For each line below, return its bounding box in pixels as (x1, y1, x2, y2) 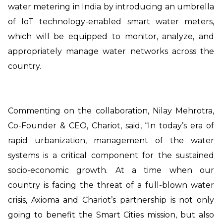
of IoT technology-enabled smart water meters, (8, 16, 214, 26)
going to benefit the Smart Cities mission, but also (8, 210, 214, 220)
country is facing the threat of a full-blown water (8, 180, 214, 190)
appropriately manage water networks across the (8, 46, 214, 56)
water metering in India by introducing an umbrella (8, 1, 214, 11)
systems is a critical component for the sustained (8, 150, 214, 160)
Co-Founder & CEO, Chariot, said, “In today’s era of (8, 120, 214, 130)
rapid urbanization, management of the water (8, 135, 214, 145)
